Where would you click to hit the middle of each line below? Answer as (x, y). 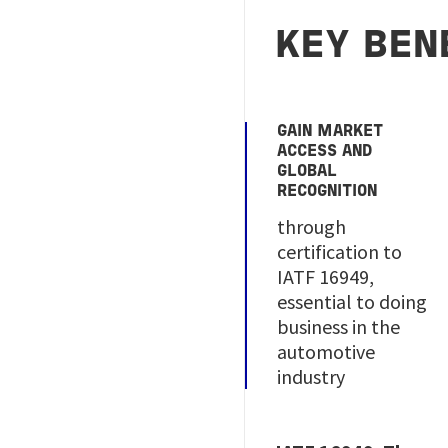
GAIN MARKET (330, 132)
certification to (340, 251)
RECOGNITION (327, 192)
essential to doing (352, 301)
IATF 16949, (326, 276)
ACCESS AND (325, 152)
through (312, 226)
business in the (339, 326)
